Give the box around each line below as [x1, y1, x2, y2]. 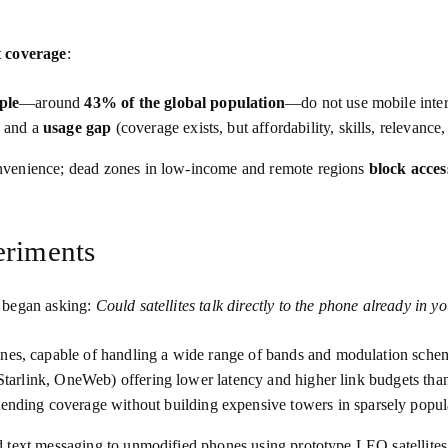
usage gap [42, 119, 112, 136]
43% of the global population [84, 94, 285, 111]
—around [19, 94, 85, 111]
